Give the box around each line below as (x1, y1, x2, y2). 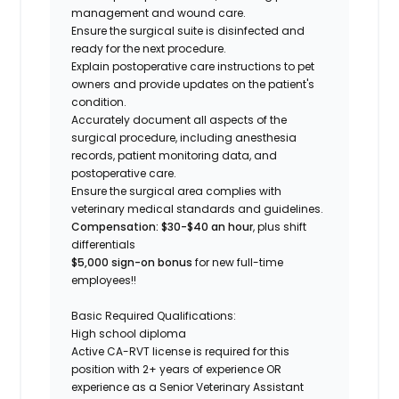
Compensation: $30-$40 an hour (71, 218, 254, 234)
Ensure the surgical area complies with (71, 183, 282, 199)
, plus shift (253, 218, 307, 234)
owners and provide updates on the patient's (71, 76, 315, 92)
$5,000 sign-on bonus (71, 254, 196, 270)
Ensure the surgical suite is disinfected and (71, 22, 305, 38)
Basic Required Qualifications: (71, 307, 237, 323)
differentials (71, 236, 136, 252)
